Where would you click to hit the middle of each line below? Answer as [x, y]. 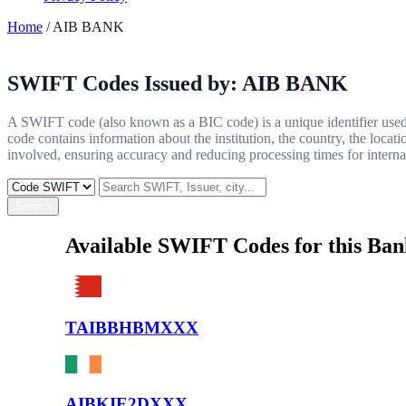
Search [33, 206]
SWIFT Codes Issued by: [125, 83]
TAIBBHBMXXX [132, 328]
